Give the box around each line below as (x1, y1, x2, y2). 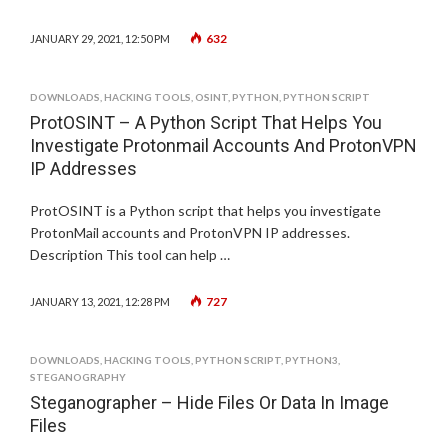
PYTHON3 (285, 354, 338, 366)
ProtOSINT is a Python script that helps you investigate (30, 202, 381, 219)
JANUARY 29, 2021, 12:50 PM (30, 32, 170, 45)
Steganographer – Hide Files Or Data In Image (30, 392, 389, 413)
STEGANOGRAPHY (30, 371, 126, 383)
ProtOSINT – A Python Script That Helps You (30, 112, 382, 133)
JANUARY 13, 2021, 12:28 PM (30, 295, 170, 308)
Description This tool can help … (30, 246, 230, 263)
